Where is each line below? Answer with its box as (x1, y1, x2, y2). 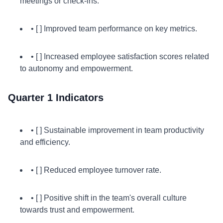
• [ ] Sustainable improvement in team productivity (31, 126, 204, 134)
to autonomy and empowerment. (20, 64, 133, 73)
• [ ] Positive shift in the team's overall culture (31, 194, 187, 202)
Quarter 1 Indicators (8, 92, 104, 103)
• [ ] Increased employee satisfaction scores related (31, 52, 209, 61)
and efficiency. (20, 138, 70, 146)
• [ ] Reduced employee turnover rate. (31, 166, 161, 174)
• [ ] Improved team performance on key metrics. (31, 24, 197, 33)
